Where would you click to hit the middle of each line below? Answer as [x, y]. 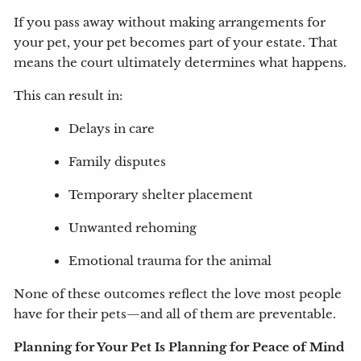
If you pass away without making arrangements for [170, 23]
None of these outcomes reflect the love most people [178, 295]
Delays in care [112, 129]
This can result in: [68, 96]
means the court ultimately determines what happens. [180, 63]
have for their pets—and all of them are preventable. [175, 315]
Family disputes [118, 162]
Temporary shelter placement [161, 195]
